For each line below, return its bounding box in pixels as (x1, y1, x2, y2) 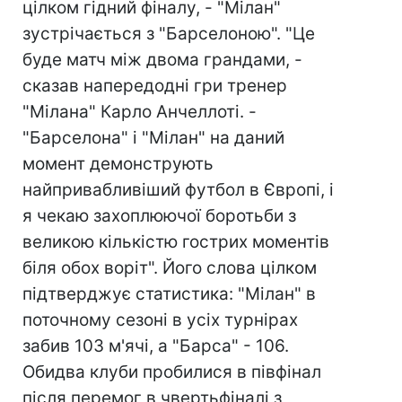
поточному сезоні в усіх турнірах (22, 310, 298, 330)
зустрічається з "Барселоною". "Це (22, 23, 315, 44)
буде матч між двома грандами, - (22, 49, 302, 70)
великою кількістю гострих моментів (22, 232, 329, 252)
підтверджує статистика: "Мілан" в (22, 284, 316, 304)
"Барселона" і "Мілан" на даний (22, 127, 284, 148)
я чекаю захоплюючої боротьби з (22, 205, 296, 226)
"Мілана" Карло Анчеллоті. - (22, 101, 257, 122)
